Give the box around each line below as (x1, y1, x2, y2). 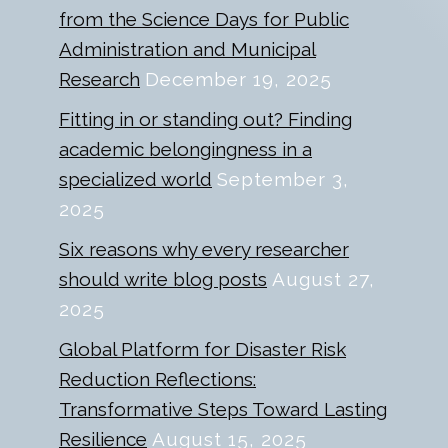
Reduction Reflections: (59, 368, 256, 391)
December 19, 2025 (145, 68, 332, 91)
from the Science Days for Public (59, 8, 349, 31)
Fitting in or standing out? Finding (59, 108, 352, 131)
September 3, (217, 168, 349, 191)
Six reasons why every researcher (59, 238, 349, 261)
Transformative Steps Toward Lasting (59, 398, 387, 421)
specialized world (59, 168, 212, 191)
